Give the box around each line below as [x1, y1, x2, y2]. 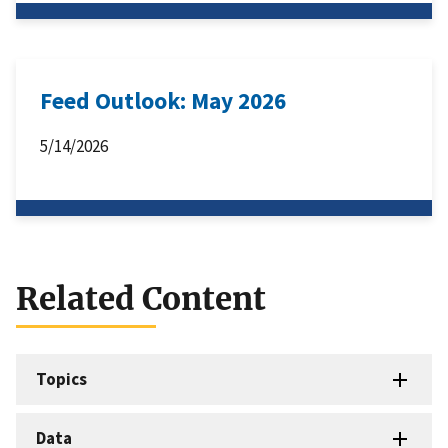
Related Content [16, 278, 266, 319]
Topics [36, 367, 87, 390]
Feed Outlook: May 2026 [40, 86, 286, 116]
